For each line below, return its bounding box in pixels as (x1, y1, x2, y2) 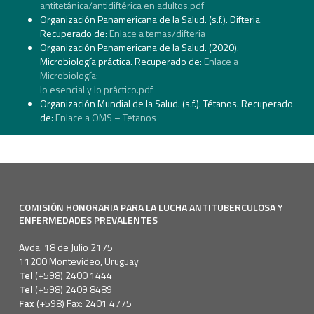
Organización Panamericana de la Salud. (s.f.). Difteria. (39, 12, 262, 27)
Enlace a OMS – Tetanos (55, 110, 161, 125)
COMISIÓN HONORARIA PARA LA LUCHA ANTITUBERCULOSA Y (18, 199, 283, 214)
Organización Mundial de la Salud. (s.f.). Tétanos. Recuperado (39, 96, 293, 111)
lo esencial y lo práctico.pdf (39, 82, 153, 97)
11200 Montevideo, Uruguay (18, 253, 139, 268)
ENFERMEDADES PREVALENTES (18, 212, 158, 227)
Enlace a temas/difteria (109, 26, 207, 41)
